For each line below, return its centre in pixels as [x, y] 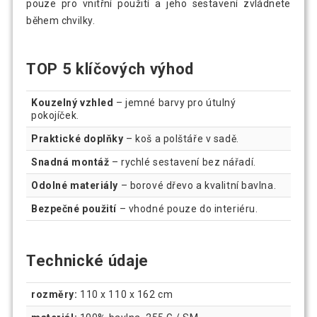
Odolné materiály [75, 186]
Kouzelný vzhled [73, 103]
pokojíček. [55, 116]
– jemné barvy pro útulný [175, 103]
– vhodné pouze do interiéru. [188, 209]
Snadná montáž [70, 162]
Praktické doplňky [77, 139]
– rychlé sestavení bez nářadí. [183, 162]
